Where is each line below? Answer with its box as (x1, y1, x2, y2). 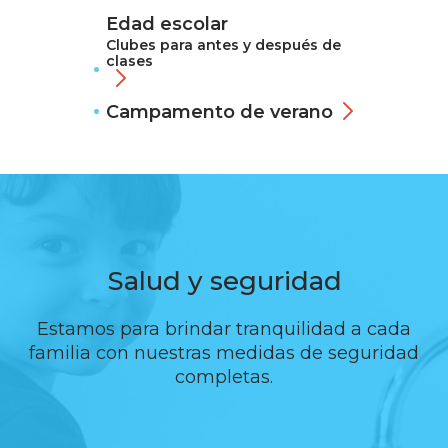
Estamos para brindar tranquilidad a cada (37, 318, 411, 340)
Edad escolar (106, 13, 228, 35)
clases (106, 52, 153, 70)
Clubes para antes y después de (106, 36, 341, 54)
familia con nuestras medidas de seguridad (29, 342, 419, 364)
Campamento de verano (106, 101, 333, 123)
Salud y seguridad (106, 265, 342, 297)
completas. (175, 366, 273, 388)
